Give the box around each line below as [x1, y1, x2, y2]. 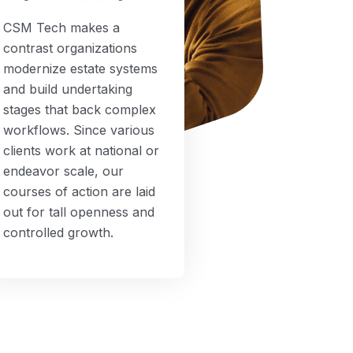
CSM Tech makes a [3, 20, 120, 35]
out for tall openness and [3, 204, 154, 220]
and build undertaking [3, 81, 132, 97]
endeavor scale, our [3, 163, 124, 179]
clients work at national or [3, 143, 159, 158]
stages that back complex [3, 102, 156, 117]
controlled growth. [3, 225, 113, 240]
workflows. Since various [3, 122, 154, 138]
